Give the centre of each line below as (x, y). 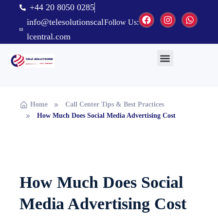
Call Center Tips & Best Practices (115, 105)
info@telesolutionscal (65, 22)
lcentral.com (49, 36)
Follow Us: (121, 22)
